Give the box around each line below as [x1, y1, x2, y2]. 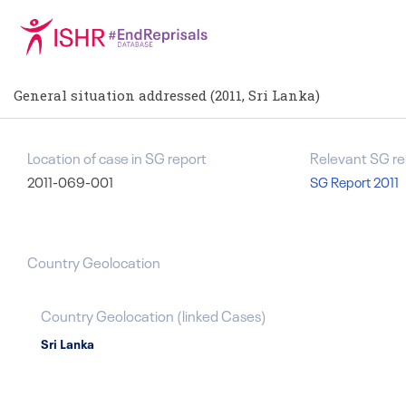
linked [182, 304, 218, 325]
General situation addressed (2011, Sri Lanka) [14, 86, 320, 104]
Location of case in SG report [27, 146, 207, 168]
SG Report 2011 [310, 171, 399, 191]
